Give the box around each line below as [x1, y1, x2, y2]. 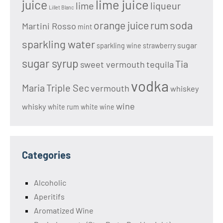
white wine [81, 103, 114, 111]
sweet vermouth [80, 59, 145, 70]
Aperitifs [34, 192, 65, 202]
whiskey [170, 84, 199, 94]
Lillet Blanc [49, 4, 74, 11]
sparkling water [22, 37, 95, 51]
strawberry [143, 41, 176, 50]
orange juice [94, 19, 149, 32]
